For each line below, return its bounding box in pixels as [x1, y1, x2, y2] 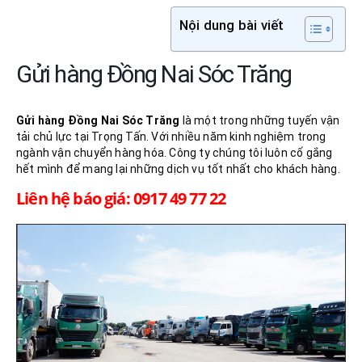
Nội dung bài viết [179, 16, 284, 33]
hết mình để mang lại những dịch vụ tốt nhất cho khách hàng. [16, 162, 340, 175]
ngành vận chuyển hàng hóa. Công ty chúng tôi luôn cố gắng [16, 145, 333, 159]
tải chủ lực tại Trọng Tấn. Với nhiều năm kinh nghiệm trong [16, 129, 326, 143]
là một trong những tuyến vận [179, 113, 340, 127]
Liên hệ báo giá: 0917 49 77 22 [16, 187, 226, 210]
